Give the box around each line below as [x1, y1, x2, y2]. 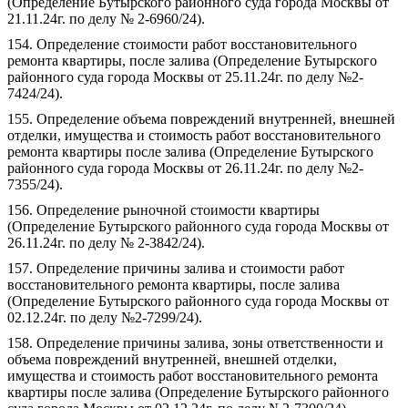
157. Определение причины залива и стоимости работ [7, 260, 344, 276]
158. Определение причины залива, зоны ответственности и [7, 335, 383, 351]
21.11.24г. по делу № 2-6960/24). [7, 11, 205, 26]
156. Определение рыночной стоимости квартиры [7, 202, 320, 218]
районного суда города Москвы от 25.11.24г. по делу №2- [7, 69, 363, 85]
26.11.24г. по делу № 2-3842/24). [7, 235, 205, 250]
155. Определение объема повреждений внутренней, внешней [7, 111, 395, 127]
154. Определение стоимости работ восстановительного [7, 36, 357, 52]
